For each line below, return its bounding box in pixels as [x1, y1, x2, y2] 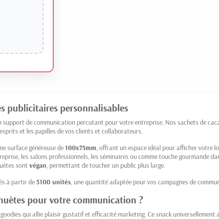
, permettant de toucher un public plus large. [46, 160, 165, 170]
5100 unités [36, 177, 71, 186]
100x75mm [65, 143, 96, 152]
